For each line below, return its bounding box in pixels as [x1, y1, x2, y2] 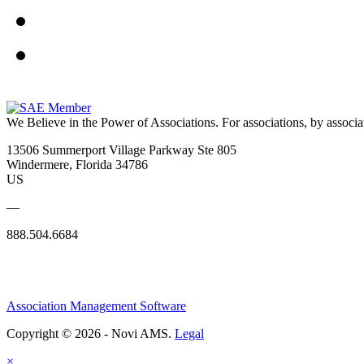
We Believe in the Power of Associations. [6, 115, 219, 130]
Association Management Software [6, 299, 186, 314]
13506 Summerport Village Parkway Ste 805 [6, 143, 236, 158]
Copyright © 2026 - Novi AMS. [6, 327, 175, 341]
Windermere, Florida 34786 [6, 158, 148, 172]
